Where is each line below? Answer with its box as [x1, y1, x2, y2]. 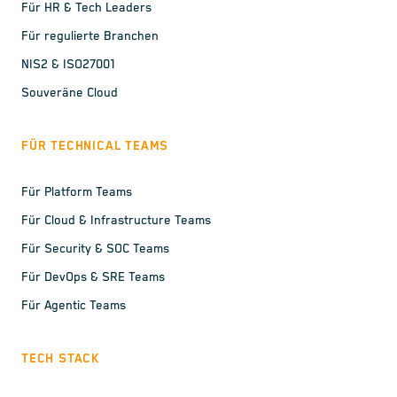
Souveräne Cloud [21, 86, 118, 100]
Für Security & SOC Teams [21, 242, 169, 256]
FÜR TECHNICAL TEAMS [21, 139, 169, 153]
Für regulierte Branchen [21, 29, 159, 43]
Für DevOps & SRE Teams [21, 270, 165, 284]
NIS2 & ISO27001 [21, 58, 115, 72]
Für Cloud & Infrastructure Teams [21, 214, 211, 228]
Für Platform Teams [21, 185, 132, 199]
